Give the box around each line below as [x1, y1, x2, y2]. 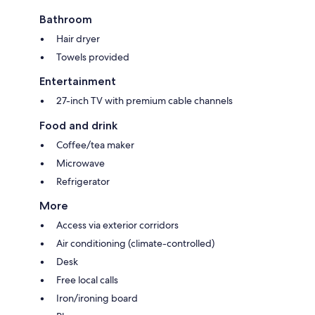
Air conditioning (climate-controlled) [56, 237, 214, 250]
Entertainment [39, 75, 116, 89]
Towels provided [56, 51, 129, 64]
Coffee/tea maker [56, 139, 134, 152]
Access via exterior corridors [56, 219, 179, 232]
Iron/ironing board [56, 292, 138, 305]
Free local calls [56, 274, 118, 287]
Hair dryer [56, 32, 100, 46]
